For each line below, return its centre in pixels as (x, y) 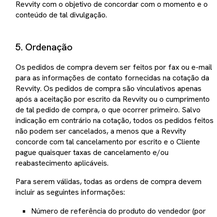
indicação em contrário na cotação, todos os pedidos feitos (115, 120)
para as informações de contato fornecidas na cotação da (112, 78)
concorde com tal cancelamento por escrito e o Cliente (108, 142)
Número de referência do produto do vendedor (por (118, 211)
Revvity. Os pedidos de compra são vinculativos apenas (108, 88)
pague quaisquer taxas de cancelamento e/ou (92, 152)
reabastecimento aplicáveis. (62, 163)
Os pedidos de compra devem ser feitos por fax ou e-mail (114, 67)
